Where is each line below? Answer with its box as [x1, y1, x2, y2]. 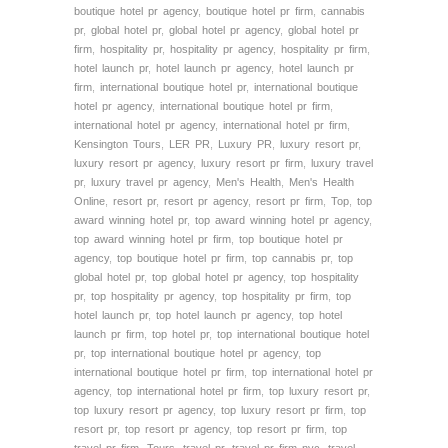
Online [74, 195, 105, 208]
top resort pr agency [125, 423, 229, 436]
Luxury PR [218, 138, 272, 151]
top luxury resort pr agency [74, 404, 213, 417]
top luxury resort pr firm [221, 404, 343, 417]
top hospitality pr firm [222, 290, 328, 303]
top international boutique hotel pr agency [91, 347, 298, 360]
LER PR [169, 138, 210, 151]
